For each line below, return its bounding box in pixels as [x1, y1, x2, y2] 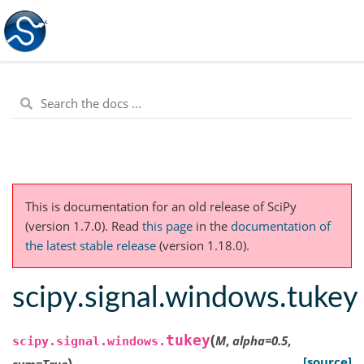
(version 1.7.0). [25, 217, 111, 234]
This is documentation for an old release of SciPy [25, 197, 297, 214]
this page [142, 217, 193, 234]
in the [196, 217, 231, 234]
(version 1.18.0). [156, 236, 249, 253]
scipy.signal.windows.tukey [12, 284, 358, 313]
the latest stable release [25, 236, 156, 253]
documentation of [231, 217, 331, 234]
